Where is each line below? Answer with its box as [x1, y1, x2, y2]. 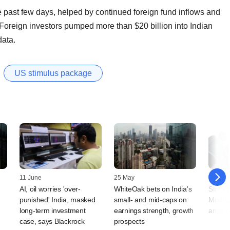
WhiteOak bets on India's [114, 185, 192, 194]
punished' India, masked [20, 196, 95, 204]
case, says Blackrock [20, 217, 85, 226]
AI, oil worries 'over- [20, 185, 81, 194]
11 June [20, 174, 42, 182]
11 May [208, 174, 228, 182]
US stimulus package [14, 68, 92, 78]
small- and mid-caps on [114, 196, 187, 204]
